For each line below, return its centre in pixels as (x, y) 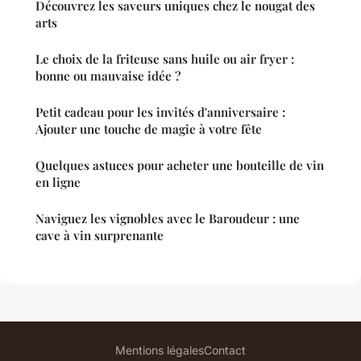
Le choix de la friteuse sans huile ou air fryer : (165, 58)
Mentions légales (160, 350)
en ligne (58, 182)
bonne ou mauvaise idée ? (108, 75)
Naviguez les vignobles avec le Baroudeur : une (168, 218)
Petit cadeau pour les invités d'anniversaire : (160, 112)
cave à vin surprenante (100, 235)
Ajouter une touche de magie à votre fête (149, 129)
